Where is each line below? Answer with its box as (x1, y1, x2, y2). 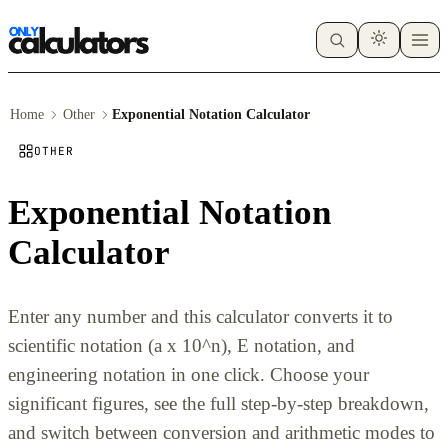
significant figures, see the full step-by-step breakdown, (8, 392, 429, 414)
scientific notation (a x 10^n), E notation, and (8, 334, 355, 356)
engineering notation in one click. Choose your (8, 363, 369, 385)
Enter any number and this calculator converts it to (8, 305, 393, 327)
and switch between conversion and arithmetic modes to (8, 421, 435, 443)
